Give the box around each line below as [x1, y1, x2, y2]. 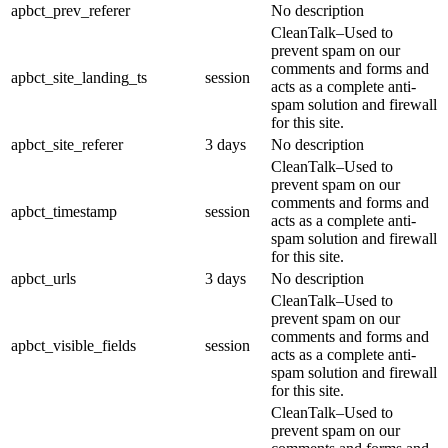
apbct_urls [11, 270, 76, 288]
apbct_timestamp [11, 203, 117, 221]
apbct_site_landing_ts [11, 69, 147, 87]
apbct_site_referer [11, 136, 123, 154]
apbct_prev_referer [11, 2, 130, 20]
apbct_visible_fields [11, 337, 136, 355]
